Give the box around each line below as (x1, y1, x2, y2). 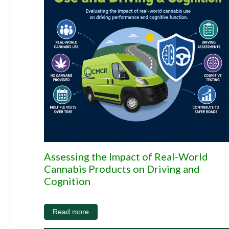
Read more (53, 207, 89, 216)
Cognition (44, 174, 90, 187)
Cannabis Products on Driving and (44, 162, 200, 175)
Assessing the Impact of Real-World (44, 150, 208, 163)
